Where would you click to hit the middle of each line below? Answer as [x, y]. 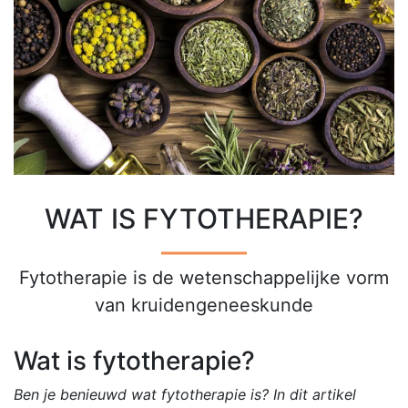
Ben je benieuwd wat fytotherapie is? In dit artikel [185, 394]
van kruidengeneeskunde [204, 305]
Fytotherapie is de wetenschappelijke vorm [204, 277]
